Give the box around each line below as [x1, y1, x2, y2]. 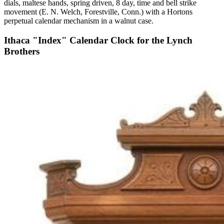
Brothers [4, 45, 39, 56]
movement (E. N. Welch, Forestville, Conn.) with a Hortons [4, 7, 192, 16]
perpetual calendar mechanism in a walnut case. [4, 16, 153, 25]
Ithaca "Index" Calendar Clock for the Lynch [4, 34, 192, 45]
